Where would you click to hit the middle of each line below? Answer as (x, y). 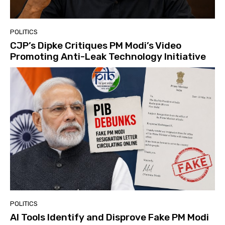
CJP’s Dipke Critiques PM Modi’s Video (96, 45)
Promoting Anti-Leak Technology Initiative (108, 56)
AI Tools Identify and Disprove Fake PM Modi (109, 217)
